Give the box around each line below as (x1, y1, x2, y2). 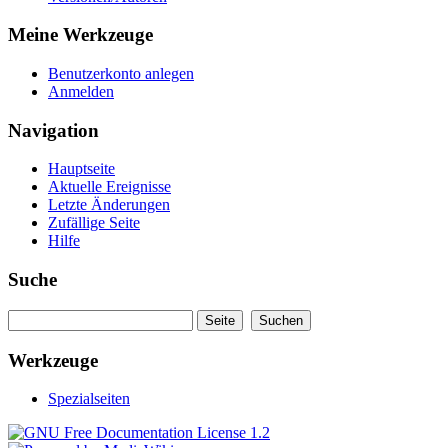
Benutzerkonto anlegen (48, 65, 194, 83)
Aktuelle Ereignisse (48, 178, 171, 196)
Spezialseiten (48, 390, 130, 408)
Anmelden (48, 83, 114, 101)
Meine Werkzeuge (8, 24, 153, 46)
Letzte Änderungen (48, 196, 170, 214)
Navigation (8, 119, 99, 141)
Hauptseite (48, 160, 115, 178)
